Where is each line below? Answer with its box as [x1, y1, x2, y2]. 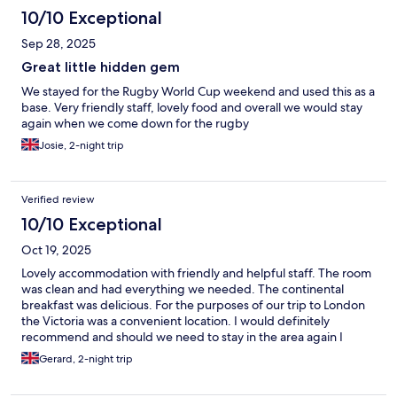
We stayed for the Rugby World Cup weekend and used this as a [21, 83, 375, 100]
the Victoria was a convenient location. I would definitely [21, 313, 330, 330]
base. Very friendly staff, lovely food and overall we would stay [21, 99, 362, 116]
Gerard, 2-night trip [39, 352, 133, 367]
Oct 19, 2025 [21, 242, 91, 259]
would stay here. [21, 345, 113, 362]
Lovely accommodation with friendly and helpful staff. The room [21, 265, 371, 282]
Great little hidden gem [21, 58, 180, 76]
